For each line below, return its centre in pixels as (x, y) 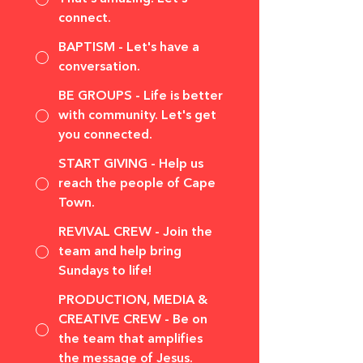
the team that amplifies (130, 340)
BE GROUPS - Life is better (141, 96)
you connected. (105, 135)
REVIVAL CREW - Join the (135, 233)
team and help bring (120, 252)
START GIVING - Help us (131, 164)
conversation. (99, 67)
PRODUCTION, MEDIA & (133, 301)
